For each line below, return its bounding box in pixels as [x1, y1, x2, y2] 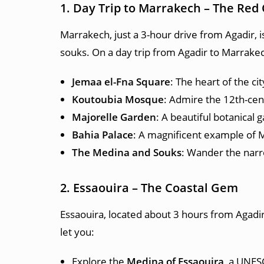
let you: [60, 225, 94, 239]
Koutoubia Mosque [72, 93, 164, 106]
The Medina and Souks [72, 146, 181, 159]
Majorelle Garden [72, 110, 156, 124]
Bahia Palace [72, 128, 133, 141]
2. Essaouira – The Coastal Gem [60, 180, 238, 196]
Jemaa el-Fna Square [72, 75, 170, 88]
